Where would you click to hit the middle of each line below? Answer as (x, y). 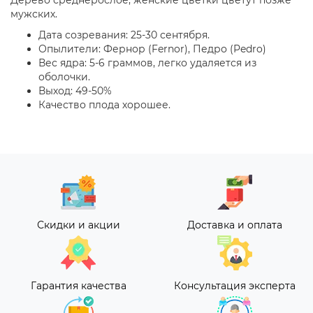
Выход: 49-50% (75, 91)
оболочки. (64, 77)
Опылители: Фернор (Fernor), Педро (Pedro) (152, 49)
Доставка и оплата (235, 225)
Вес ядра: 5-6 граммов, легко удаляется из (147, 63)
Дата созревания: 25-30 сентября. (124, 35)
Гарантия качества (78, 286)
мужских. (34, 14)
